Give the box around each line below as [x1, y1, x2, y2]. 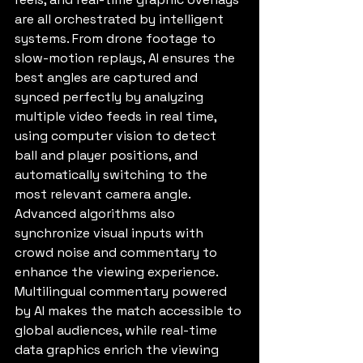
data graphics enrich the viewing [15, 341, 222, 359]
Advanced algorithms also [15, 205, 178, 223]
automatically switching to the [15, 166, 211, 184]
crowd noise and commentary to [15, 244, 220, 262]
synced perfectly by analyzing [15, 88, 207, 106]
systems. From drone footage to [15, 30, 219, 48]
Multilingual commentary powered [15, 283, 230, 301]
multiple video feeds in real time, [15, 108, 220, 126]
